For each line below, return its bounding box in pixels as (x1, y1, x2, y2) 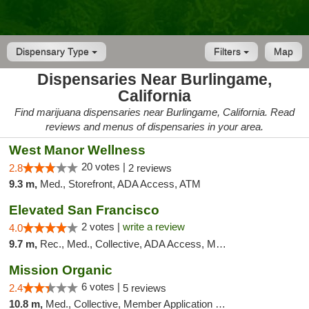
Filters (214, 46, 243, 57)
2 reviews (128, 162, 172, 174)
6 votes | (81, 281, 123, 292)
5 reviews (123, 282, 166, 294)
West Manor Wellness (9, 143, 146, 157)
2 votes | (81, 221, 123, 232)
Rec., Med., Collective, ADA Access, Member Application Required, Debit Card (40, 238, 216, 250)
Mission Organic (9, 263, 112, 277)
